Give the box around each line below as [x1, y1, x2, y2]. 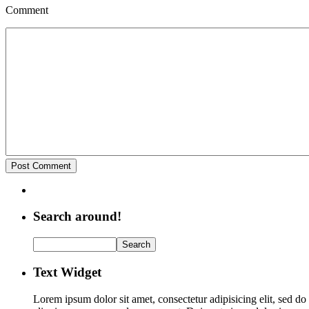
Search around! [33, 209, 121, 224]
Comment [6, 3, 48, 16]
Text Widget [33, 264, 101, 279]
